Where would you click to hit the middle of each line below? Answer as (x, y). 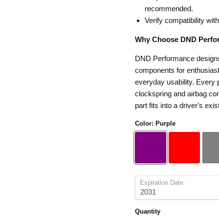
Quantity (147, 211)
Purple (165, 123)
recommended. (169, 9)
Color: (145, 123)
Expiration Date (161, 183)
